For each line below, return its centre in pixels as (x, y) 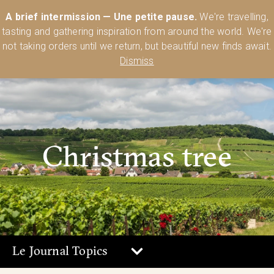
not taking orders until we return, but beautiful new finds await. (137, 46)
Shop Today (143, 22)
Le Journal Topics (60, 251)
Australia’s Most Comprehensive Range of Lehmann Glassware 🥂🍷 (137, 9)
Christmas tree (137, 155)
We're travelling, (233, 17)
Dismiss (137, 61)
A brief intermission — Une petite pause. (102, 17)
